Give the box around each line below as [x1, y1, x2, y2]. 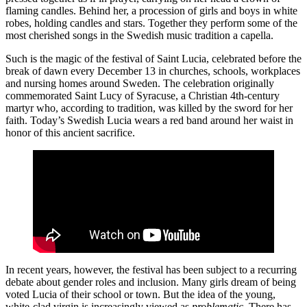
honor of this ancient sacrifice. [5, 126, 135, 138]
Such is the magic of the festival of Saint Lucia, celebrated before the [5, 52, 302, 64]
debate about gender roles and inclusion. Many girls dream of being [5, 275, 296, 288]
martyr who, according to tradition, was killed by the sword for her [5, 101, 293, 114]
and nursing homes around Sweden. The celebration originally [5, 77, 274, 89]
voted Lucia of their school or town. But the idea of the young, [5, 288, 275, 300]
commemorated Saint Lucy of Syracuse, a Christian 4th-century [5, 89, 280, 101]
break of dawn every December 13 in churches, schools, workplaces [5, 64, 300, 77]
